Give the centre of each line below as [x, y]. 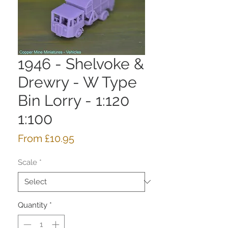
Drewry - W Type [77, 82]
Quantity [33, 205]
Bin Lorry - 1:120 [74, 100]
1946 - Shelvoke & [81, 64]
